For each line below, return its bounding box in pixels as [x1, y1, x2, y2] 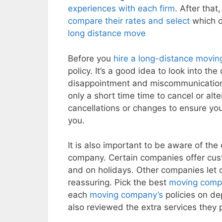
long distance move [68, 28, 146, 39]
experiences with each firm [68, 3, 175, 14]
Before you [68, 53, 113, 63]
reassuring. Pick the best [68, 177, 169, 188]
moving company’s [90, 190, 163, 200]
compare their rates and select [68, 16, 190, 26]
